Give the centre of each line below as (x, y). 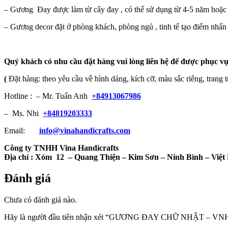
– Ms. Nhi (23, 113)
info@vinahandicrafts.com (85, 130)
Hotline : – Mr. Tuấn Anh (48, 96)
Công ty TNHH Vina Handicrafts (61, 148)
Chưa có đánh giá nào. (40, 200)
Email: (22, 130)
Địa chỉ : (19, 157)
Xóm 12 (49, 157)
